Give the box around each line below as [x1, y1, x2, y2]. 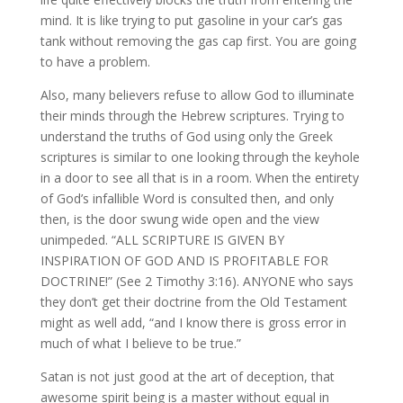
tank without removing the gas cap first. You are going [40, 32, 356, 49]
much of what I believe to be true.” [40, 335, 241, 352]
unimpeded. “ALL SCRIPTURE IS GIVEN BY [40, 231, 284, 248]
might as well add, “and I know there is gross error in [40, 314, 346, 331]
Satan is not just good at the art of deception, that [40, 368, 335, 385]
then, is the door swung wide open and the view [40, 210, 319, 228]
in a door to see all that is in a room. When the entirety [40, 169, 359, 186]
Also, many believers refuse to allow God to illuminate [40, 86, 354, 103]
